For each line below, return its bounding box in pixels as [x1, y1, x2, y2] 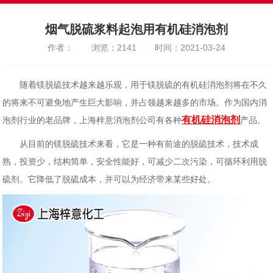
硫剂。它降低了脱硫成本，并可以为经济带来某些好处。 [2, 174, 216, 184]
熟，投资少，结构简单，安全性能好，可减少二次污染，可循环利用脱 [2, 157, 268, 166]
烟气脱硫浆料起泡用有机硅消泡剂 [45, 22, 228, 36]
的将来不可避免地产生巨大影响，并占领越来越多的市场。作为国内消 [2, 97, 268, 107]
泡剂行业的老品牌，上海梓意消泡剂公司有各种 [2, 115, 182, 125]
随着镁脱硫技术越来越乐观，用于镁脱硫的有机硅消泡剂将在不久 [2, 80, 268, 90]
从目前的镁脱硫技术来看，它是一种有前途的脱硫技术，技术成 [2, 139, 259, 149]
